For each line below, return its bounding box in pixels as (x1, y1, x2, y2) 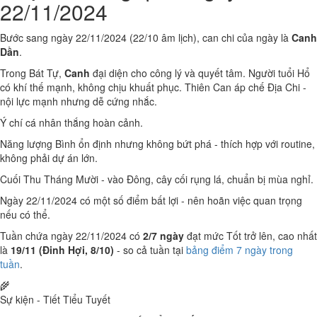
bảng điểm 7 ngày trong (186, 243, 293, 257)
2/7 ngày (143, 229, 184, 243)
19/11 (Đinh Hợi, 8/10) (11, 243, 114, 257)
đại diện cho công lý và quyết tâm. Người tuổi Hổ (90, 66, 310, 80)
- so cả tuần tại (114, 243, 186, 257)
